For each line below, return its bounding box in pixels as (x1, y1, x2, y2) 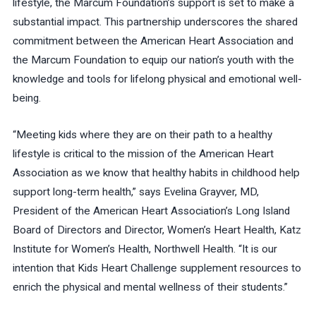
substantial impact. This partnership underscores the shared (12, 16, 298, 29)
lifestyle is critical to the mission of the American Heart (12, 147, 274, 160)
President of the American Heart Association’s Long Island (12, 204, 290, 217)
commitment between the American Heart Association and (12, 35, 293, 48)
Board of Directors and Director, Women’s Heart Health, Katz (12, 223, 301, 236)
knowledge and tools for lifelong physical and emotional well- (12, 73, 302, 86)
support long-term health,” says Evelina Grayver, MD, (12, 185, 259, 198)
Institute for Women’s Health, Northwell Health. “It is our (12, 242, 277, 255)
